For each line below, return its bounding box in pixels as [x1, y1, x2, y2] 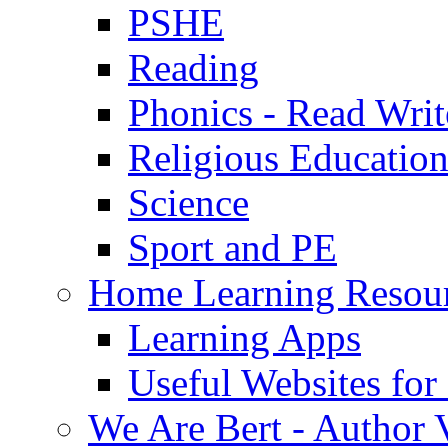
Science [128, 181, 249, 225]
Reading [128, 46, 259, 90]
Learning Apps [128, 316, 361, 360]
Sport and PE [128, 226, 337, 270]
